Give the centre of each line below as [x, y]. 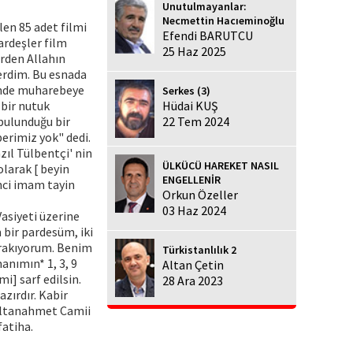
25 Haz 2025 [194, 51]
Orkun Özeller [200, 195]
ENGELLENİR [191, 180]
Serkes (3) [186, 90]
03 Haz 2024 [194, 211]
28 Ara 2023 [193, 281]
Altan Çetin [193, 265]
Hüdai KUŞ [190, 105]
